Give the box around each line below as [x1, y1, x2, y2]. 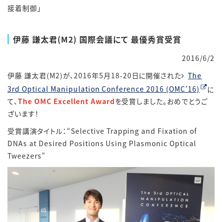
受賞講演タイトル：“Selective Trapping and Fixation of [7, 126, 198, 136]
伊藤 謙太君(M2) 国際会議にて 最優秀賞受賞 [13, 33, 181, 45]
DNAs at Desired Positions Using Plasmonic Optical [7, 138, 197, 149]
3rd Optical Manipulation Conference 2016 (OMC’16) [7, 84, 200, 94]
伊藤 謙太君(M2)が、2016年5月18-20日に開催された [7, 70, 182, 80]
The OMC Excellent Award [17, 96, 115, 107]
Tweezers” [7, 151, 46, 161]
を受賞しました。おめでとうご [114, 96, 208, 107]
